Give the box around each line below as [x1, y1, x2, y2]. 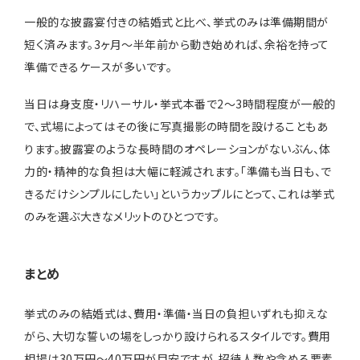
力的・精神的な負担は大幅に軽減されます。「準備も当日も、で [24, 163, 332, 180]
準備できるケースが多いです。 [24, 58, 172, 75]
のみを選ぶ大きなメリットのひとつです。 [24, 208, 220, 225]
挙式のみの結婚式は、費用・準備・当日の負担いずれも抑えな [24, 305, 328, 322]
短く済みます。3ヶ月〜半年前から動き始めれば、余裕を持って [24, 35, 329, 52]
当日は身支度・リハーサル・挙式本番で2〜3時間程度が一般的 [24, 96, 336, 112]
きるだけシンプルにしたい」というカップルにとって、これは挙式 [24, 186, 334, 202]
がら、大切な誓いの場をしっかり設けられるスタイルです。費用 [24, 328, 331, 345]
